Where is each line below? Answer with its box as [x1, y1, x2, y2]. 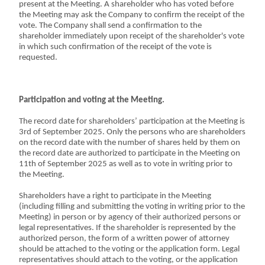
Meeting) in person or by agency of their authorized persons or [19, 213, 241, 222]
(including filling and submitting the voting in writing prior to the [19, 202, 245, 211]
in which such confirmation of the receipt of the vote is [19, 43, 212, 51]
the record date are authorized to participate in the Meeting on [19, 149, 241, 158]
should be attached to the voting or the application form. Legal [19, 245, 240, 254]
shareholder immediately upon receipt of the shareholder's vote [19, 32, 245, 41]
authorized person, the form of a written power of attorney [19, 234, 230, 243]
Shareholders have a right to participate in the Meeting [19, 192, 212, 201]
